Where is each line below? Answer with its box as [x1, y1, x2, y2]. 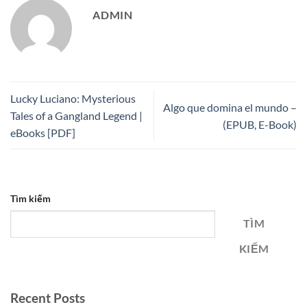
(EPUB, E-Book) [223, 117, 297, 131]
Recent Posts [10, 289, 85, 306]
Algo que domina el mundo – [163, 100, 297, 114]
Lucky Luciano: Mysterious [10, 92, 136, 106]
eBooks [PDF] [10, 126, 75, 140]
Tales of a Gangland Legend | [10, 109, 143, 123]
